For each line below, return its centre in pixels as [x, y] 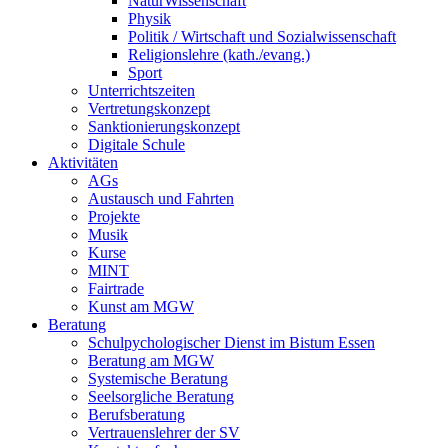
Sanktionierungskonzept [164, 126]
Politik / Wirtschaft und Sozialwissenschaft [262, 36]
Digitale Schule [136, 144]
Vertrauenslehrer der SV [164, 432]
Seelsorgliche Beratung [161, 396]
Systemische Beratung [158, 378]
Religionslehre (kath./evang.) [219, 54]
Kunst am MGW [141, 306]
